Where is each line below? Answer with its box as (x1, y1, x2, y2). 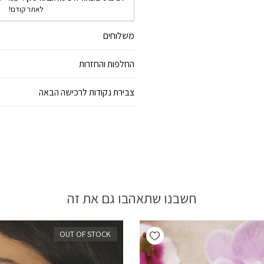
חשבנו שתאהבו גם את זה (67, 189, 197, 208)
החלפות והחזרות (79, 58, 135, 71)
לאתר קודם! (9, 4, 44, 15)
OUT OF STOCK (60, 228, 111, 239)
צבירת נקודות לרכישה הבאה (39, 86, 135, 99)
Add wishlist (113, 225, 156, 236)
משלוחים (103, 29, 135, 42)
